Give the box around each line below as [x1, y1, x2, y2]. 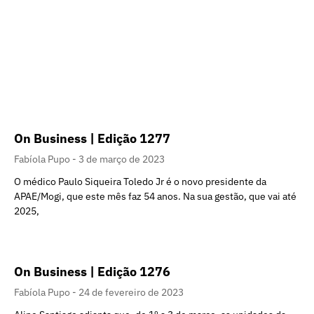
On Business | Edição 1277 [14, 130, 170, 147]
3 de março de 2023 [78, 153, 165, 166]
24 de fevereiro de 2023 [78, 286, 184, 299]
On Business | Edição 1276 [14, 264, 170, 280]
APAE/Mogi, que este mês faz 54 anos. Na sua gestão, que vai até [14, 190, 296, 203]
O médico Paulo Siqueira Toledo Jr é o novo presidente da [14, 175, 266, 189]
